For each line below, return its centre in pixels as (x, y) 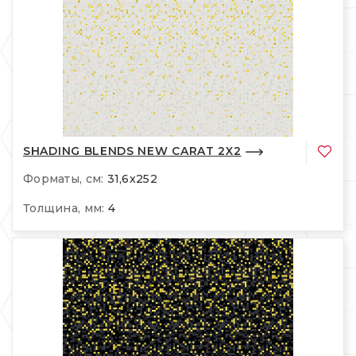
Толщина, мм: (64, 208)
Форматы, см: (64, 178)
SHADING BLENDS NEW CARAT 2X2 (132, 151)
